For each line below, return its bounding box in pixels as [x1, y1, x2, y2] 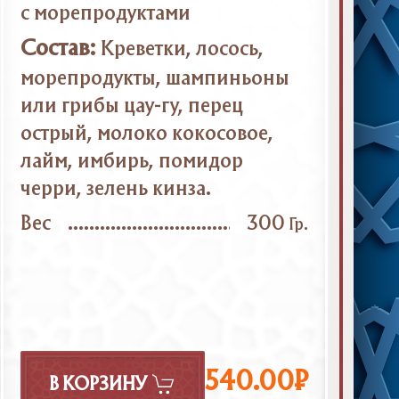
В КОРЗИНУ [48, 377, 147, 395]
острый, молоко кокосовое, [20, 124, 273, 143]
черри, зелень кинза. [20, 179, 211, 199]
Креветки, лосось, [101, 39, 265, 59]
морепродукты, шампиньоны [20, 69, 289, 88]
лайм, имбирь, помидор [20, 151, 243, 171]
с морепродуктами [20, 4, 191, 24]
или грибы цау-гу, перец [20, 96, 243, 116]
